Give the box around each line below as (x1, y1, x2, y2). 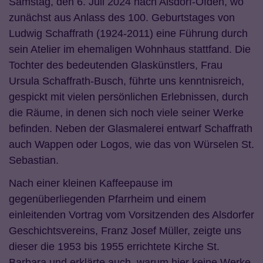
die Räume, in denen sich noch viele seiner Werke (9, 107, 244, 119)
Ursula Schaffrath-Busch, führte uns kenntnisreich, (9, 75, 244, 87)
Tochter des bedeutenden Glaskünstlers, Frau (9, 59, 222, 72)
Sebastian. (9, 154, 59, 167)
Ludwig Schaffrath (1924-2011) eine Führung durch (9, 28, 248, 40)
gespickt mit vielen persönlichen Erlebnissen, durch (9, 91, 248, 103)
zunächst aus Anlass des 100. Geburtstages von (9, 12, 235, 24)
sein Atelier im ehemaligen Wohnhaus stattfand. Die (9, 43, 251, 56)
